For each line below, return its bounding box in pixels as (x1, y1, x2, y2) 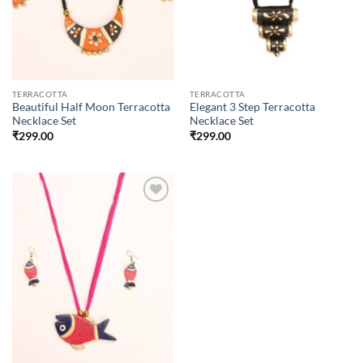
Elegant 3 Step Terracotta (189, 100, 315, 114)
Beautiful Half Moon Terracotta (11, 100, 170, 114)
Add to (135, 207, 164, 219)
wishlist (134, 219, 166, 230)
